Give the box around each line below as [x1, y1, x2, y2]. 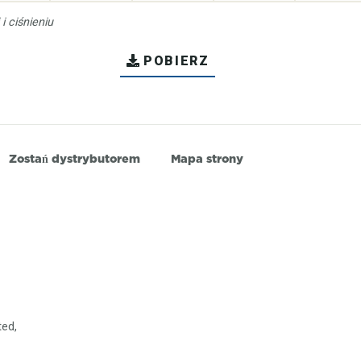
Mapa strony [171, 151, 244, 168]
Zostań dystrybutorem [9, 151, 141, 168]
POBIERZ [143, 53, 210, 69]
